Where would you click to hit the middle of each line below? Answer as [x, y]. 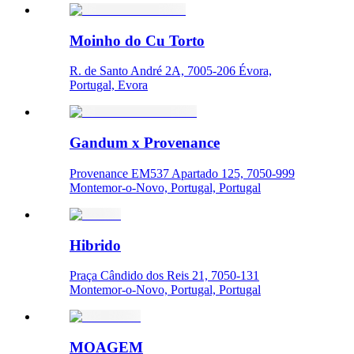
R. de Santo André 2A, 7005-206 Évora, [171, 71]
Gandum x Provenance [145, 143]
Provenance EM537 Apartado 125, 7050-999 [182, 173]
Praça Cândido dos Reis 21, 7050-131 [164, 276]
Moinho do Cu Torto [137, 40]
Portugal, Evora [109, 85]
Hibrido [95, 245]
